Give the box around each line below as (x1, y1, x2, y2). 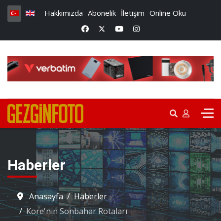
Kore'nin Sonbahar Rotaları (26, 205, 127, 217)
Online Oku (149, 7, 186, 18)
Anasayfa (29, 190, 63, 202)
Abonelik (88, 7, 116, 18)
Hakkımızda (44, 7, 83, 18)
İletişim (121, 7, 145, 18)
